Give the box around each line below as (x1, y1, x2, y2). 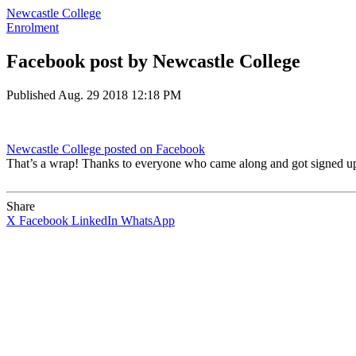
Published (6, 87, 58, 102)
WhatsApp (121, 213, 175, 227)
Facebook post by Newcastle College (6, 50, 300, 72)
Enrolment (6, 21, 59, 34)
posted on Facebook (104, 141, 205, 156)
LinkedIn (72, 213, 118, 227)
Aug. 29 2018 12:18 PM (58, 87, 181, 102)
